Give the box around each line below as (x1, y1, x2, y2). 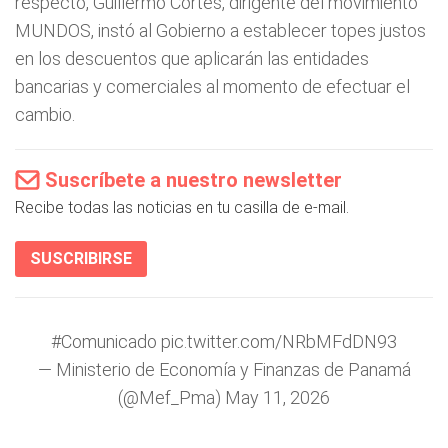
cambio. (15, 104, 75, 125)
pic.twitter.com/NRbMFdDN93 (161, 331, 397, 352)
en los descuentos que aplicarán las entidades (15, 48, 369, 69)
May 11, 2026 (225, 387, 330, 408)
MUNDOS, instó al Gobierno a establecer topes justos (15, 20, 426, 41)
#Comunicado (51, 331, 157, 352)
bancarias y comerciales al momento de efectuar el (15, 76, 410, 97)
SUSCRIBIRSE (30, 249, 132, 268)
